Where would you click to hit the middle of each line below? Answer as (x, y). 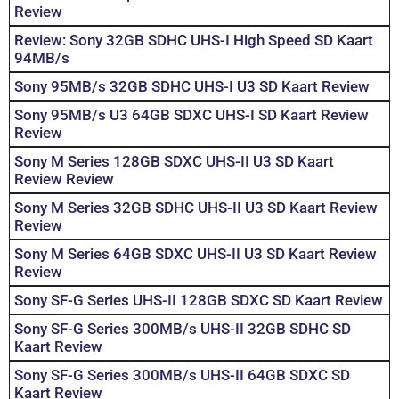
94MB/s (42, 58)
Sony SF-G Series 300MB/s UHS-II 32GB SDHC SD (183, 329)
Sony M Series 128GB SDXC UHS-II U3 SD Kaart (174, 162)
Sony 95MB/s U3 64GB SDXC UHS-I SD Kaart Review (191, 115)
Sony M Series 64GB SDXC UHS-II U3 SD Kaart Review (195, 254)
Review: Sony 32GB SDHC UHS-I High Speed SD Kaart (194, 41)
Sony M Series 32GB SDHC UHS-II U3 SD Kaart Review (196, 208)
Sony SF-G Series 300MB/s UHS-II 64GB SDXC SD (182, 375)
